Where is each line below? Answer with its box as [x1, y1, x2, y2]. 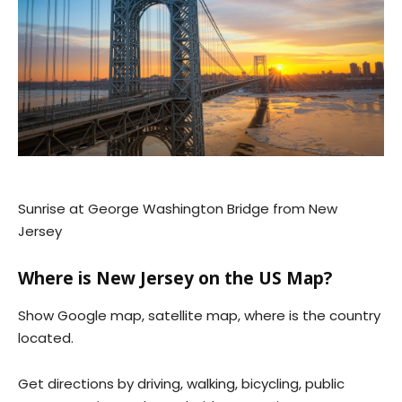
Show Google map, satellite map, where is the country [18, 305, 380, 325]
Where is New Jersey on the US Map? [18, 266, 332, 290]
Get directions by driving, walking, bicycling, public [18, 373, 345, 393]
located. [18, 328, 74, 347]
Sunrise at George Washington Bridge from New [18, 198, 337, 218]
